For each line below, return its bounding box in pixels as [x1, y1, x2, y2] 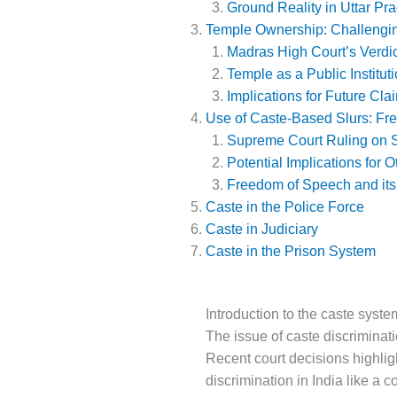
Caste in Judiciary [206, 222, 318, 237]
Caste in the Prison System [206, 244, 376, 260]
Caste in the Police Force [206, 199, 364, 215]
